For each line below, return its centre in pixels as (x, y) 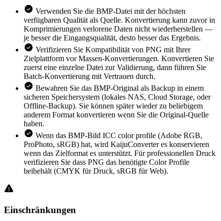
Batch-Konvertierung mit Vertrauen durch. (90, 76)
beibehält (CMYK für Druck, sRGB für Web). (96, 171)
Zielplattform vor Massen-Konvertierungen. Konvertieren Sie (119, 58)
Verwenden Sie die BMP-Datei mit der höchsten (110, 11)
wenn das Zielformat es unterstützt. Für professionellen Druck (120, 153)
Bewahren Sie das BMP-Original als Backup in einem (120, 88)
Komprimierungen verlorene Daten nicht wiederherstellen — (118, 29)
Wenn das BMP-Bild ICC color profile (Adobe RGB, (119, 135)
